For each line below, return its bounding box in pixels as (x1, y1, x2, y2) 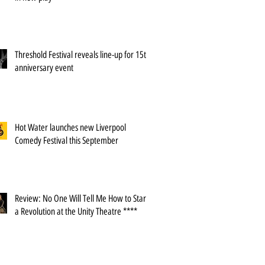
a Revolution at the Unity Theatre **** (15, 206, 137, 217)
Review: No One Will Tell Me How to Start (15, 193, 148, 204)
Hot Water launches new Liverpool (15, 122, 126, 133)
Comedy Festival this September (15, 135, 118, 146)
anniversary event (15, 62, 73, 73)
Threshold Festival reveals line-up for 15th (15, 49, 150, 60)
